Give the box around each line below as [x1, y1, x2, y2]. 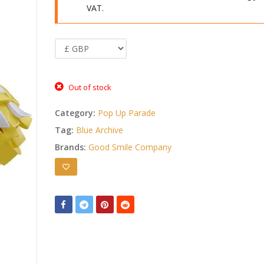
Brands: [54, 141, 88, 153]
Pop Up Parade [97, 107, 156, 118]
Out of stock [68, 81, 112, 93]
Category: [54, 107, 98, 118]
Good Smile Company [88, 141, 171, 153]
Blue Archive [75, 124, 123, 136]
